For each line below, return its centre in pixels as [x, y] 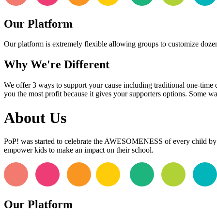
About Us [35, 117]
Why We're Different [57, 65]
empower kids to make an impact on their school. [79, 150]
